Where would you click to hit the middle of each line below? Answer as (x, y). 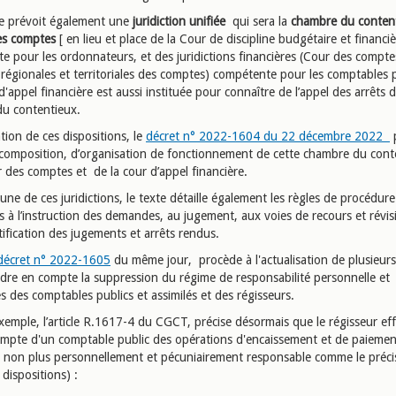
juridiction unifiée (183, 21)
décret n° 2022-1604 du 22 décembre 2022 (268, 136)
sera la (272, 21)
